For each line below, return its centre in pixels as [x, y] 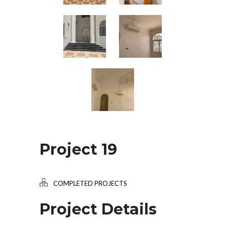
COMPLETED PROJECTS [90, 183]
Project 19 [78, 149]
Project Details [98, 209]
